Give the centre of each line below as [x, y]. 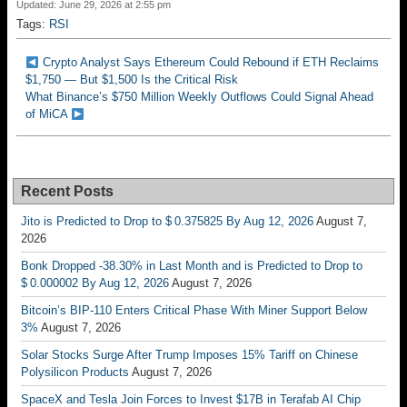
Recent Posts [67, 192]
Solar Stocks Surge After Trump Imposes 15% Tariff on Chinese [189, 355]
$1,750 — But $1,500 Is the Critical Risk [132, 80]
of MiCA [46, 114]
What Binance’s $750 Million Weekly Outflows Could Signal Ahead [199, 97]
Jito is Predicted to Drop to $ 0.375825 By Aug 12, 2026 [167, 222]
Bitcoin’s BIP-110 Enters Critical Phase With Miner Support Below [194, 311]
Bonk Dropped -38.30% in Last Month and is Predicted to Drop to [192, 266]
